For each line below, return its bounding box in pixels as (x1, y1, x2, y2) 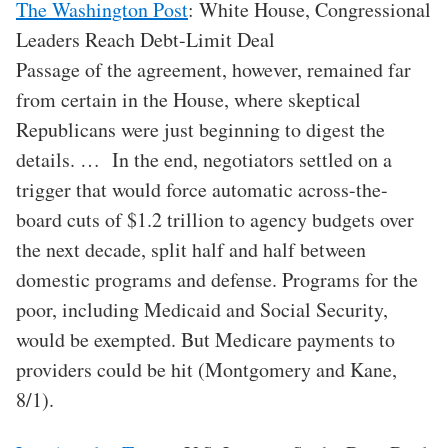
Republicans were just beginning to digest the (16, 116, 385, 144)
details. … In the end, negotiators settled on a (16, 146, 392, 174)
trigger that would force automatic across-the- (16, 176, 388, 204)
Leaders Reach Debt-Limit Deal (16, 26, 275, 54)
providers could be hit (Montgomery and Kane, (16, 356, 397, 384)
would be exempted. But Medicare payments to (16, 326, 395, 354)
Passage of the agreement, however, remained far (16, 56, 411, 84)
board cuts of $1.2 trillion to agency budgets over (16, 206, 414, 234)
